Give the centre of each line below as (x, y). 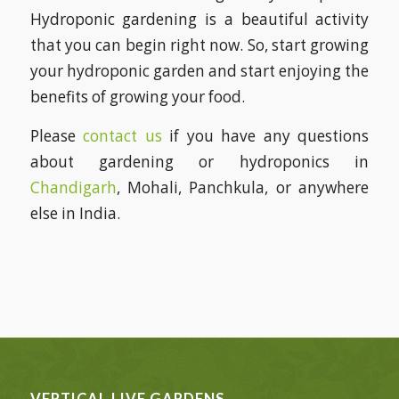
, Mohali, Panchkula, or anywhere (243, 187)
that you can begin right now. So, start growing (199, 45)
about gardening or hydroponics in (199, 161)
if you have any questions (265, 135)
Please (57, 135)
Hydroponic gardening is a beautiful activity (199, 19)
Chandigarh (73, 187)
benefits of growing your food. (137, 96)
